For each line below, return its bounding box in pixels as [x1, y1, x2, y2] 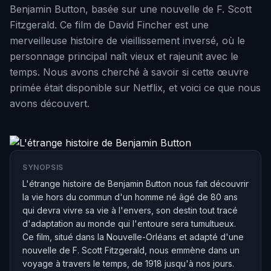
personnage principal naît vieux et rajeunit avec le [10, 50, 238, 62]
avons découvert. [10, 97, 90, 109]
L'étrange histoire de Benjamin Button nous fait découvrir [22, 178, 249, 189]
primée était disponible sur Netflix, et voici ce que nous [10, 82, 261, 94]
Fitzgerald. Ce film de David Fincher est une [10, 19, 209, 31]
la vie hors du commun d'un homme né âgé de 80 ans [22, 192, 238, 202]
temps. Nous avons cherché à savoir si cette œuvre [10, 66, 249, 78]
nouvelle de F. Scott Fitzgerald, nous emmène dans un [22, 245, 240, 255]
